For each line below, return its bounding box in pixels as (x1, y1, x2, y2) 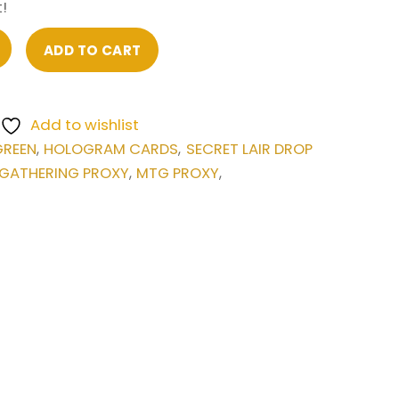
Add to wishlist (29, 113, 139, 135)
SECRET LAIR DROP (185, 138, 313, 159)
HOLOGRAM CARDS (44, 138, 179, 159)
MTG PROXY (136, 162, 220, 183)
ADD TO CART (43, 40, 142, 60)
